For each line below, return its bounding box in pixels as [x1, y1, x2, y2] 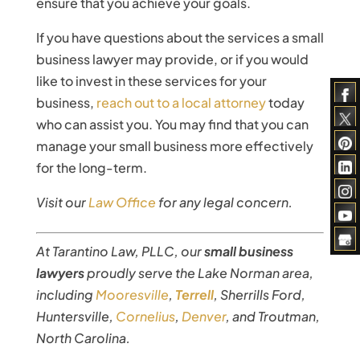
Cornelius [115, 307, 175, 325]
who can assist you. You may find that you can [35, 115, 309, 133]
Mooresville [95, 285, 169, 303]
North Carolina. [35, 329, 130, 346]
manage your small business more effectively [35, 137, 313, 154]
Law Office [88, 193, 156, 211]
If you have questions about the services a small [35, 28, 324, 46]
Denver [181, 307, 226, 325]
